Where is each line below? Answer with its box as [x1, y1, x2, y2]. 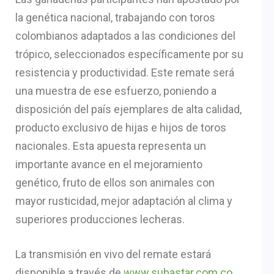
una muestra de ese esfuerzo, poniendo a [15, 84, 217, 97]
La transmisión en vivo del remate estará [15, 247, 211, 261]
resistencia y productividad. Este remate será [15, 65, 234, 79]
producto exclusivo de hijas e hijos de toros [15, 120, 226, 134]
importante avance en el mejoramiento [15, 157, 202, 171]
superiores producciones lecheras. [15, 212, 185, 226]
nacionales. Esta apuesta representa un [15, 139, 206, 152]
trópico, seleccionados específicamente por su [15, 47, 243, 61]
